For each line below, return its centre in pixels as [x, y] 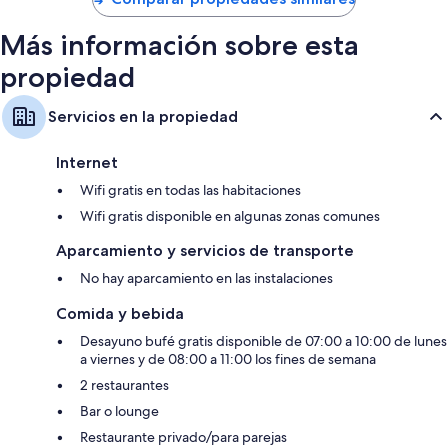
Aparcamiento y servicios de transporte [205, 251]
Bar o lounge [119, 411]
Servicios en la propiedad [143, 117]
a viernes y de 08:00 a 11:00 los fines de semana [228, 359]
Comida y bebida [120, 314]
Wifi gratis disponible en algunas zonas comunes [230, 216]
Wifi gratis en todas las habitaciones [190, 190]
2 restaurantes [124, 385]
